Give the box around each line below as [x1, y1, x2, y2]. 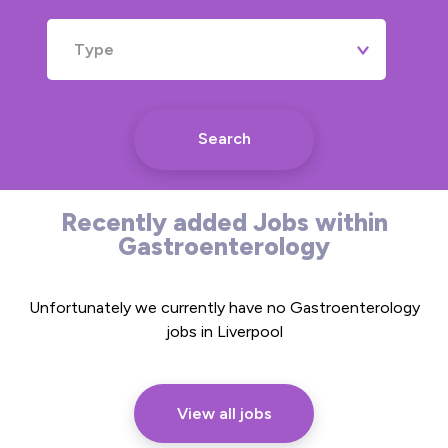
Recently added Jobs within [60, 206, 388, 237]
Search [197, 128, 251, 148]
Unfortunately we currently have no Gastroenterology [28, 297, 420, 317]
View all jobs [176, 403, 272, 423]
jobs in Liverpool [165, 321, 283, 341]
